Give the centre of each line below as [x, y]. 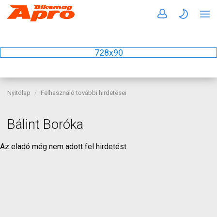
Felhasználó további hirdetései [84, 93]
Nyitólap [19, 93]
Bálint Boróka [45, 124]
